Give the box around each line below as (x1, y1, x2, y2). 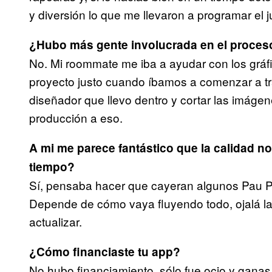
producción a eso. (29, 109, 123, 126)
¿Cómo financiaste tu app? (29, 243, 180, 260)
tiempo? (29, 158, 75, 175)
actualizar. (29, 213, 82, 230)
